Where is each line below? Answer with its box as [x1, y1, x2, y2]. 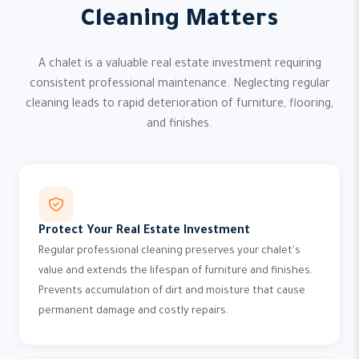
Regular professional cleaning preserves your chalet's [38, 246, 301, 257]
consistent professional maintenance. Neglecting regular [29, 79, 330, 91]
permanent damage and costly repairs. [38, 306, 228, 317]
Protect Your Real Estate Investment [38, 225, 250, 238]
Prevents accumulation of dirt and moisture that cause [38, 286, 305, 297]
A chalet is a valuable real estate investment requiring [38, 58, 321, 71]
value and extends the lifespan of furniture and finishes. [38, 266, 313, 277]
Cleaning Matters [81, 8, 278, 34]
